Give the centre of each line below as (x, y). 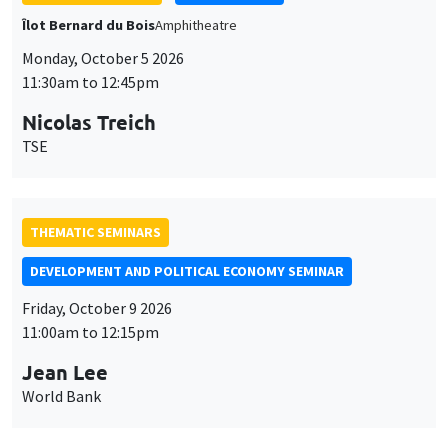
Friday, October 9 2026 (97, 179)
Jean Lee (65, 243)
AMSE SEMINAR (229, 353)
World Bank (61, 267)
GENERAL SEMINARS (92, 353)
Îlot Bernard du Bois (88, 388)
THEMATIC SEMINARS (95, 103)
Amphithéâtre (196, 388)
